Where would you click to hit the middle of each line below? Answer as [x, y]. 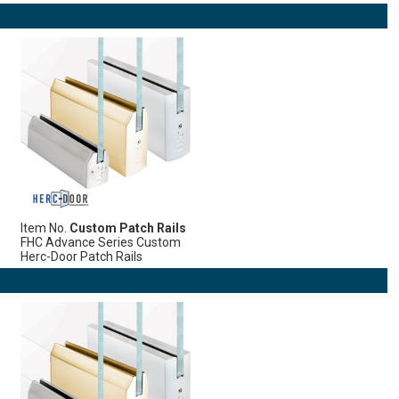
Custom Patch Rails [127, 228]
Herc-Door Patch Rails [81, 256]
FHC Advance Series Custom [100, 242]
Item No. [45, 228]
